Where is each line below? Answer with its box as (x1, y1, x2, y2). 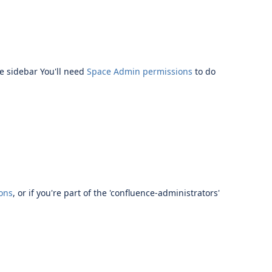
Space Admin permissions (87, 66, 192, 77)
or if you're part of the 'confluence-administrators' (18, 187, 220, 199)
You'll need (40, 66, 87, 77)
